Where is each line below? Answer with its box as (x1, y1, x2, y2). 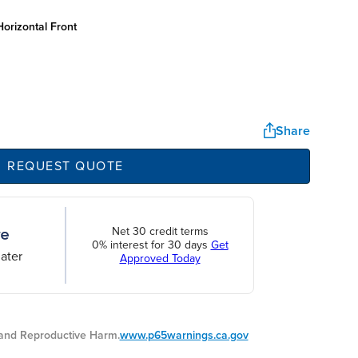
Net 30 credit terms (111, 225, 209, 239)
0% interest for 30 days (91, 238, 211, 253)
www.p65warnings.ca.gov (119, 328, 249, 342)
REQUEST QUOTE (6, 157, 124, 174)
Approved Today (119, 252, 201, 266)
